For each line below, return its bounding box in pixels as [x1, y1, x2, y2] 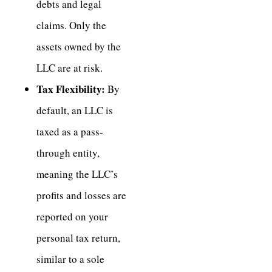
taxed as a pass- [36, 124, 103, 138]
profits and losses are [36, 188, 126, 202]
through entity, [36, 145, 100, 160]
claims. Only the [36, 18, 106, 32]
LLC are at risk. [36, 60, 103, 75]
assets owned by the [36, 39, 121, 53]
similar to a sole [36, 251, 104, 266]
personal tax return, [36, 230, 120, 245]
